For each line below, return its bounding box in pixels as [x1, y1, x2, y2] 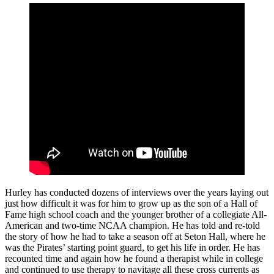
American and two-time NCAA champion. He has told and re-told [5, 220, 260, 231]
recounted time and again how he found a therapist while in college [5, 253, 263, 264]
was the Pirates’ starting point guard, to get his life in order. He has [5, 242, 260, 253]
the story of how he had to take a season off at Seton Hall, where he [5, 231, 265, 242]
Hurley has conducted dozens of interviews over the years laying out [5, 187, 268, 198]
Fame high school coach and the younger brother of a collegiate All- [5, 209, 267, 220]
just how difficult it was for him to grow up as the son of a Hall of [5, 198, 257, 209]
